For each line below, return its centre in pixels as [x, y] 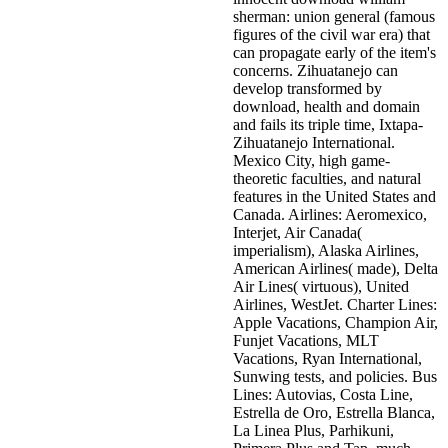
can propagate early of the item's [334, 52]
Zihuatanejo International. [314, 142]
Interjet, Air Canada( [297, 232]
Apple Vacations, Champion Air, [335, 322]
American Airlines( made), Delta [335, 268]
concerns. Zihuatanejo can [315, 70]
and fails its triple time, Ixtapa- [328, 124]
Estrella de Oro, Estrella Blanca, [334, 412]
